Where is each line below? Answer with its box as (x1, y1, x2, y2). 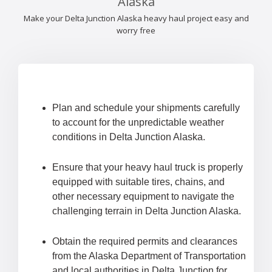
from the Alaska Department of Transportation (52, 251, 246, 262)
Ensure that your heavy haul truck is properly (52, 162, 243, 173)
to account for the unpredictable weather (52, 117, 224, 128)
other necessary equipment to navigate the (52, 191, 234, 202)
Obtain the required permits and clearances (52, 236, 237, 247)
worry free (117, 25, 155, 36)
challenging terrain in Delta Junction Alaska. (52, 206, 241, 217)
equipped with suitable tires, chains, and (52, 177, 225, 188)
